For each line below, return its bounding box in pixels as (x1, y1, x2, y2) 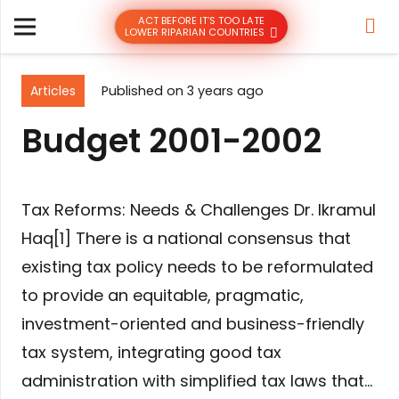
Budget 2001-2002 (21, 117, 322, 164)
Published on (101, 81, 187, 100)
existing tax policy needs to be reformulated (21, 255, 373, 278)
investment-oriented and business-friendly (21, 312, 364, 335)
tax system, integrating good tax (21, 340, 281, 363)
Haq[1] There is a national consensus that (21, 226, 351, 249)
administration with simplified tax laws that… (21, 369, 372, 392)
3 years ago (186, 81, 264, 100)
